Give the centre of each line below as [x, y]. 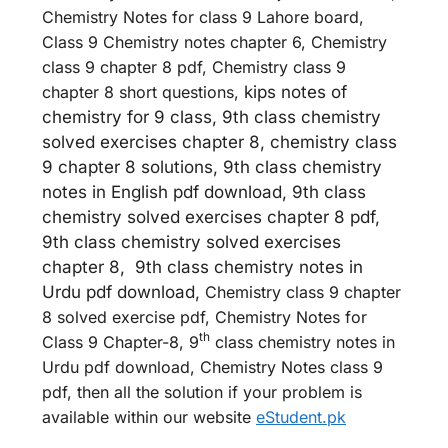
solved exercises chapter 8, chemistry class [219, 142]
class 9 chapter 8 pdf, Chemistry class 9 [194, 67]
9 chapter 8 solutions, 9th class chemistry [212, 167]
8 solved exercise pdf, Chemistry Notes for [204, 317]
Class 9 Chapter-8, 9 [120, 342]
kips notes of [295, 92]
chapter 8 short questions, [143, 92]
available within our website [149, 417]
